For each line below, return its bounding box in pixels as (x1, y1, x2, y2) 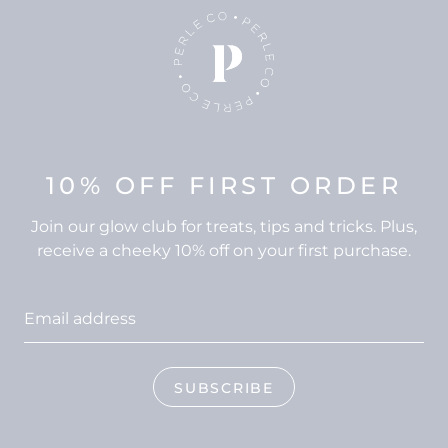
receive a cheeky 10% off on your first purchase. (37, 241, 411, 261)
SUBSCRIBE (174, 379, 274, 398)
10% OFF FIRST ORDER (45, 171, 403, 201)
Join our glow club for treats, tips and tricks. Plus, (31, 217, 417, 237)
